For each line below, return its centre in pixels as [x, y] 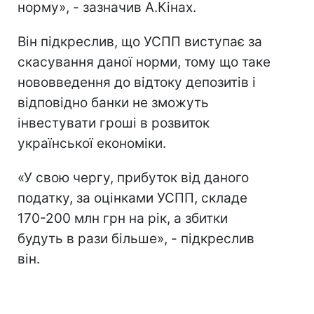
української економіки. [92, 143]
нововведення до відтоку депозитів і [137, 82]
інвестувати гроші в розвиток [114, 123]
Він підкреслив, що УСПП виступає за [140, 42]
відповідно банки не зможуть [113, 103]
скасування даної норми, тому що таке [144, 62]
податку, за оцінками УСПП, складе [132, 198]
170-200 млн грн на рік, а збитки [123, 218]
